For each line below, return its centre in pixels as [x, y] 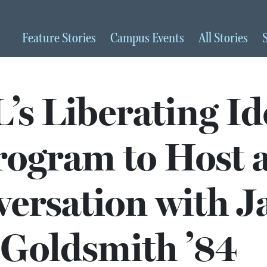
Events [168, 38]
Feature [42, 38]
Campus [131, 38]
